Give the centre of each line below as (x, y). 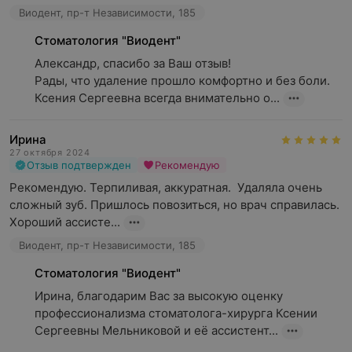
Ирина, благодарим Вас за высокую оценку (159, 296)
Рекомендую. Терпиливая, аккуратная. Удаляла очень (166, 187)
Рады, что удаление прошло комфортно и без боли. (182, 81)
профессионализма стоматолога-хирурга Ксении (176, 313)
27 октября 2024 (50, 152)
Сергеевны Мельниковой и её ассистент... (156, 330)
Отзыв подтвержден (79, 165)
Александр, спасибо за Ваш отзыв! (134, 63)
